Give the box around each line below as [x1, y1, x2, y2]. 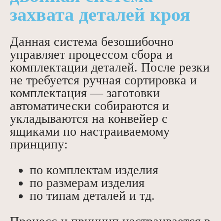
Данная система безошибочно [10, 35, 174, 49]
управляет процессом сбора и [10, 47, 173, 62]
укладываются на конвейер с [10, 111, 168, 126]
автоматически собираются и [10, 99, 169, 113]
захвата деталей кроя [10, 4, 190, 25]
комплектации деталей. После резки [10, 60, 210, 75]
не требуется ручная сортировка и [10, 73, 197, 88]
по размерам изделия [30, 176, 145, 190]
